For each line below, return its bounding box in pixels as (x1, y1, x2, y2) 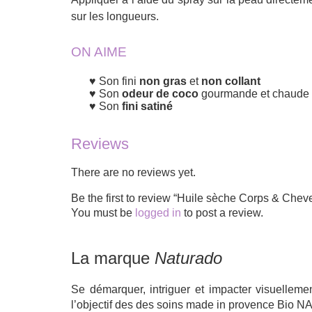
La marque (71, 249, 155, 268)
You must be (71, 207, 135, 219)
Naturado (155, 249, 222, 268)
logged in (135, 207, 181, 219)
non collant (201, 75, 260, 88)
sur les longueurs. (71, 10, 159, 23)
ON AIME (71, 45, 127, 60)
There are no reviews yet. (71, 166, 196, 179)
